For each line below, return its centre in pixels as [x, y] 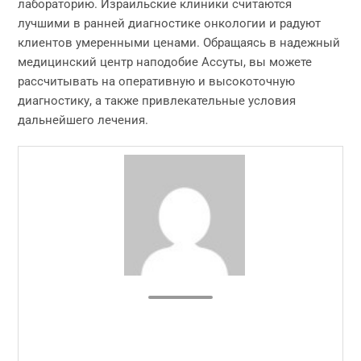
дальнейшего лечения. [83, 120]
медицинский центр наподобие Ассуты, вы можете [165, 62]
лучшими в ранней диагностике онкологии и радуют [170, 23]
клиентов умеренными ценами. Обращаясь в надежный [179, 43]
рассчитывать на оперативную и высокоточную [157, 81]
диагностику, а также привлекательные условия [157, 101]
